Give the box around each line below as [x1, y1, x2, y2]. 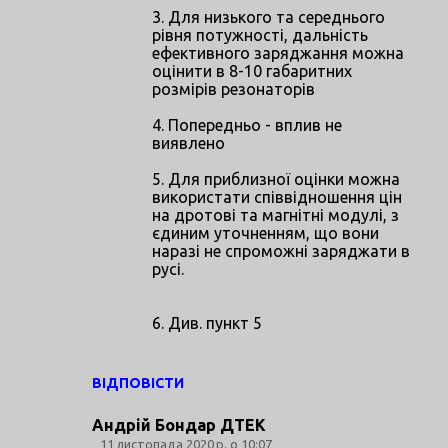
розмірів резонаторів [152, 79, 315, 98]
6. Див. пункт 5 [152, 313, 262, 332]
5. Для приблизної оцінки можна [152, 169, 400, 188]
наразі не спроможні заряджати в [152, 241, 410, 260]
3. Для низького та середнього [152, 7, 385, 26]
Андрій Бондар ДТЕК [92, 415, 266, 434]
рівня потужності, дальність [152, 25, 368, 44]
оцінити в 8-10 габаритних [152, 61, 352, 80]
